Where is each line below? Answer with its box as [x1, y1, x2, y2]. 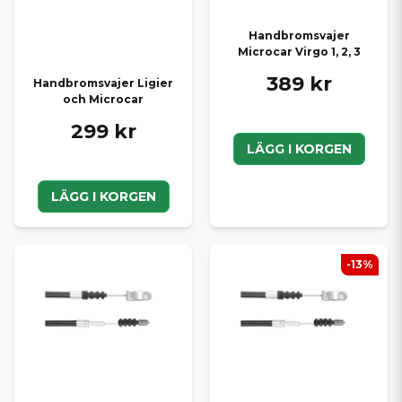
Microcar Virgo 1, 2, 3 [237, 45, 361, 59]
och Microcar [63, 92, 144, 106]
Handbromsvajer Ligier [33, 75, 173, 90]
